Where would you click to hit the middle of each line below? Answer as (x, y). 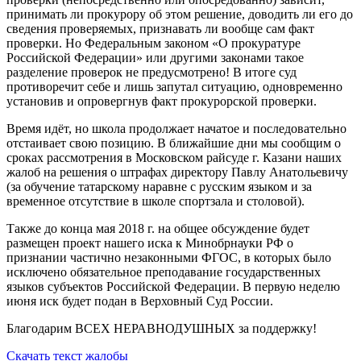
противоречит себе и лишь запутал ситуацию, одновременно (174, 86)
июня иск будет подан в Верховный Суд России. (140, 301)
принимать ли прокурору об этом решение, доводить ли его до (180, 14)
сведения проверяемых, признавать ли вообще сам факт (160, 28)
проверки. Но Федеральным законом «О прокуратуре (154, 43)
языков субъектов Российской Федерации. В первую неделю (173, 286)
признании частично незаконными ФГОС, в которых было (169, 257)
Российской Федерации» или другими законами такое (155, 57)
